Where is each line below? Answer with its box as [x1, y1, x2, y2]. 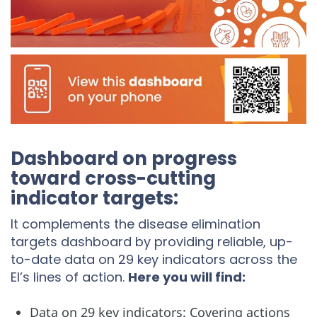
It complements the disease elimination [11, 214, 260, 233]
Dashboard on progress [11, 145, 237, 171]
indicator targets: [11, 185, 178, 211]
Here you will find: [128, 267, 248, 286]
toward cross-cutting [11, 165, 216, 191]
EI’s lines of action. [11, 267, 128, 286]
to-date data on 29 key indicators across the [11, 250, 297, 268]
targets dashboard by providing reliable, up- [11, 232, 293, 250]
